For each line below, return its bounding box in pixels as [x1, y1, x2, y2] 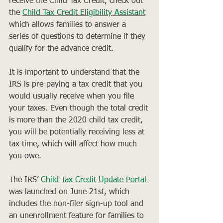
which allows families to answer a [9, 20, 128, 29]
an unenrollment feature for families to [9, 212, 146, 220]
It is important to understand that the [9, 68, 142, 77]
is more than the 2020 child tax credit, [9, 116, 145, 124]
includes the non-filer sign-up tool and [9, 200, 146, 208]
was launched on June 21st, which [9, 188, 132, 196]
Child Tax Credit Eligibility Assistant [22, 8, 145, 17]
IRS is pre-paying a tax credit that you [9, 80, 145, 89]
